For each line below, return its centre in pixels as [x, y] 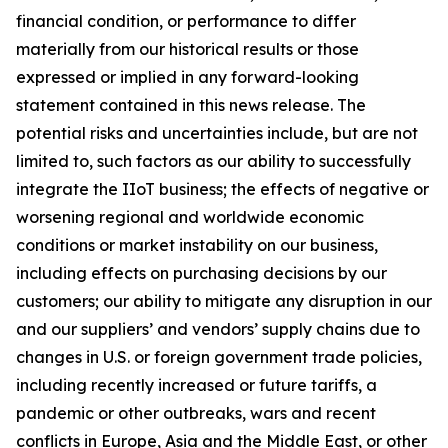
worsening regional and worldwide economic [190, 217]
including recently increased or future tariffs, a [196, 385]
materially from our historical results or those [187, 49]
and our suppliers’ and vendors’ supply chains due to [218, 329]
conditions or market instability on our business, [197, 245]
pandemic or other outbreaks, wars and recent [196, 413]
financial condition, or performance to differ [186, 21]
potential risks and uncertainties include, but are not [217, 133]
